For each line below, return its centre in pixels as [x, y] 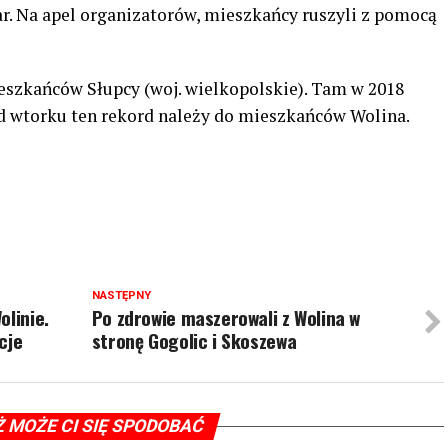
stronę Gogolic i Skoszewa [194, 341]
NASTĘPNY [121, 296]
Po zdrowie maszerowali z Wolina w [226, 318]
